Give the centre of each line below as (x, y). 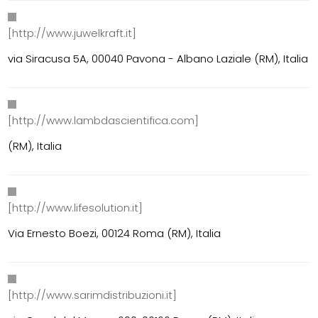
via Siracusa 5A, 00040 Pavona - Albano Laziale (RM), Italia (158, 59)
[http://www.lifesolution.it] (76, 208)
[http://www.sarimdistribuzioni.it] (93, 295)
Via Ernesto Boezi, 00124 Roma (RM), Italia (115, 234)
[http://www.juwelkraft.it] (72, 33)
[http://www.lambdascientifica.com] (104, 121)
